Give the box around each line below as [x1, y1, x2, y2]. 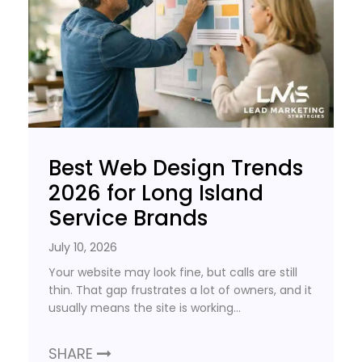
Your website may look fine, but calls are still [48, 263, 297, 280]
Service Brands [48, 203, 208, 233]
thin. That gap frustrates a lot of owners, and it [48, 281, 312, 298]
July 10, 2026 [48, 238, 117, 255]
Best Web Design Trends [48, 153, 303, 183]
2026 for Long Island [48, 178, 263, 208]
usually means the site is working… [48, 299, 241, 316]
